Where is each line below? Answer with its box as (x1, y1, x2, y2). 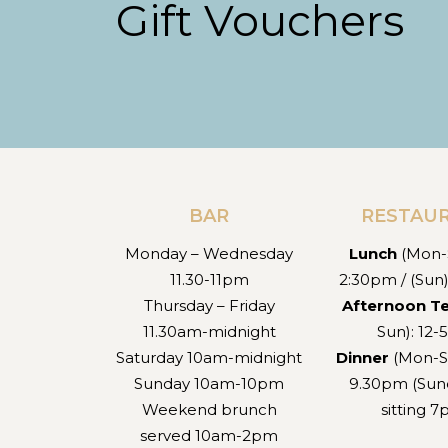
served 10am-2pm (140, 426, 279, 446)
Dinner (335, 348, 389, 368)
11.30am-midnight (142, 322, 276, 342)
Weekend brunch (141, 400, 277, 420)
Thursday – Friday (143, 296, 275, 316)
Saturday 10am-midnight (116, 348, 303, 368)
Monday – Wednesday (125, 244, 294, 264)
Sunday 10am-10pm (134, 374, 285, 394)
